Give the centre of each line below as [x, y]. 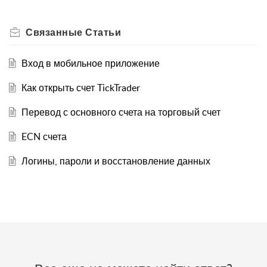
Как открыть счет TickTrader [80, 88]
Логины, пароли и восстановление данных [116, 161]
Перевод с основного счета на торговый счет [121, 112]
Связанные [55, 32]
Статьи [103, 32]
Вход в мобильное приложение [90, 63]
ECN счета [44, 137]
